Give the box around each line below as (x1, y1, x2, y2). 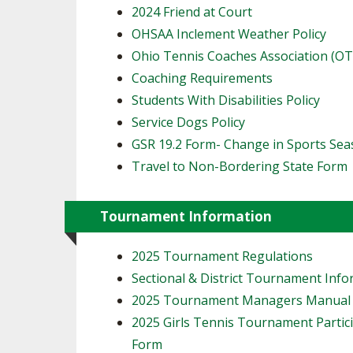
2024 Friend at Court (132, 3, 252, 20)
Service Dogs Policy (132, 113, 245, 131)
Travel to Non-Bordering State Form (132, 158, 347, 175)
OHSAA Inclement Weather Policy (132, 25, 326, 43)
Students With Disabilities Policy (132, 91, 320, 109)
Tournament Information (100, 207, 272, 225)
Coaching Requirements (132, 69, 273, 87)
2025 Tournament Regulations (132, 247, 313, 265)
